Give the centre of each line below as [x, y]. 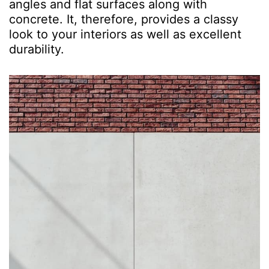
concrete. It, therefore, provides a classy [124, 19]
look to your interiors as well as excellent [125, 34]
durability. [37, 49]
